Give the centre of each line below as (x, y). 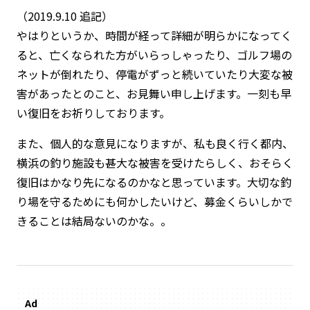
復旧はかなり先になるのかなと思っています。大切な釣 (154, 182)
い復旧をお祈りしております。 (93, 113)
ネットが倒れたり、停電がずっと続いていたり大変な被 (154, 74)
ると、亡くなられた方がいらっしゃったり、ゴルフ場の (154, 55)
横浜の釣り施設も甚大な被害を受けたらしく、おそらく (155, 163)
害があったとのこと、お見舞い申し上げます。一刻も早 (154, 94)
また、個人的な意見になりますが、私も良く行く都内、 (155, 144)
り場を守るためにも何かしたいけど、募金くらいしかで (154, 202)
